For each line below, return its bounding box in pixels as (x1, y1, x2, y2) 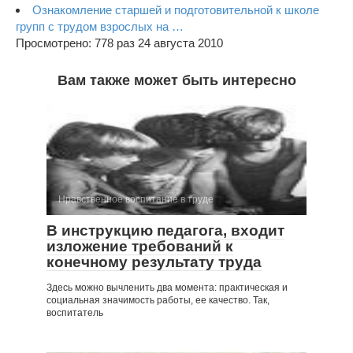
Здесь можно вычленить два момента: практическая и (46, 281, 288, 293)
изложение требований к (46, 237, 233, 255)
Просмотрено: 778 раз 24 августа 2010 (16, 35, 223, 50)
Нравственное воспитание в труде (58, 193, 214, 205)
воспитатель (46, 307, 103, 318)
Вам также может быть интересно (57, 72, 296, 88)
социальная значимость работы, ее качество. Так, (46, 294, 269, 306)
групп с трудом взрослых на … (16, 19, 184, 33)
